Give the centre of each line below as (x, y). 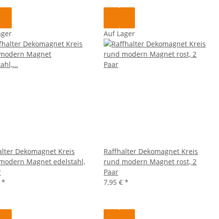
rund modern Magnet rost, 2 (150, 161)
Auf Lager (119, 33)
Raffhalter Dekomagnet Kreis (151, 151)
